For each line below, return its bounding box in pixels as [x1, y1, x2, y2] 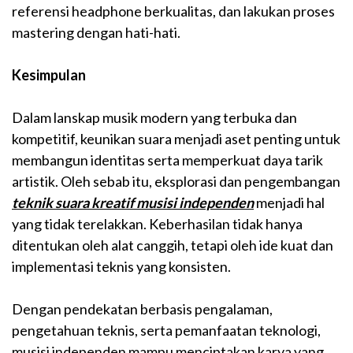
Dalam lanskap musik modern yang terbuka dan [12, 108, 297, 126]
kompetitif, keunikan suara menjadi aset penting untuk [12, 129, 340, 147]
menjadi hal [254, 193, 325, 211]
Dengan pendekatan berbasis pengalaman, [12, 299, 273, 318]
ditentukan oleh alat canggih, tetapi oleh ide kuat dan [12, 236, 333, 254]
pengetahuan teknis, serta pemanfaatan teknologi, [12, 321, 321, 339]
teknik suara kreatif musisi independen [12, 193, 254, 211]
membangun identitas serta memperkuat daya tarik [12, 150, 323, 169]
